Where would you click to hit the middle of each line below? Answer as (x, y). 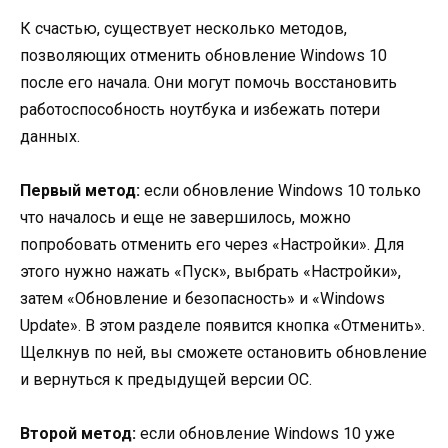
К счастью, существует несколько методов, (183, 28)
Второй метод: (78, 433)
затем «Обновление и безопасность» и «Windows (202, 298)
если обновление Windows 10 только (280, 190)
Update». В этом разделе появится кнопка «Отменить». (222, 325)
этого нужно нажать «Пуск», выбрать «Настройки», (210, 271)
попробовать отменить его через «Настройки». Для (212, 244)
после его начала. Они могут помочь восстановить (208, 82)
